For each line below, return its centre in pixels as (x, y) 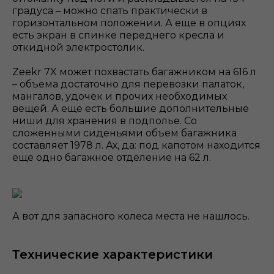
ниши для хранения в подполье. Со (105, 121)
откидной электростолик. (78, 48)
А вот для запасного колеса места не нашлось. (132, 217)
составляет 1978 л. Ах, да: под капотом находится (136, 146)
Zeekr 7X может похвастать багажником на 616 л (134, 72)
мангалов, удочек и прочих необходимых (120, 97)
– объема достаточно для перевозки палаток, (128, 84)
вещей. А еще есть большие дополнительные (131, 109)
